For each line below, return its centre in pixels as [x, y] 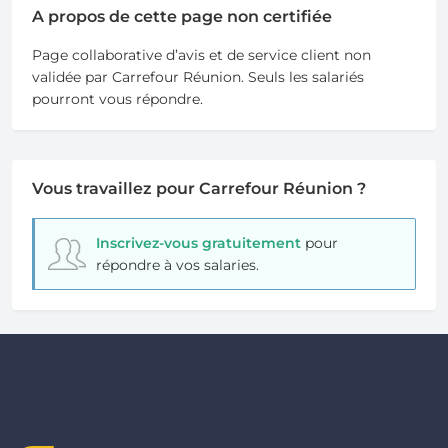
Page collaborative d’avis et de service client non [201, 55]
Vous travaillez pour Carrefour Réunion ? [199, 189]
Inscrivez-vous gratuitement [198, 243]
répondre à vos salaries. [177, 265]
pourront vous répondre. [117, 99]
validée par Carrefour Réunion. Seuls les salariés [198, 77]
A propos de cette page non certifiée [182, 17]
